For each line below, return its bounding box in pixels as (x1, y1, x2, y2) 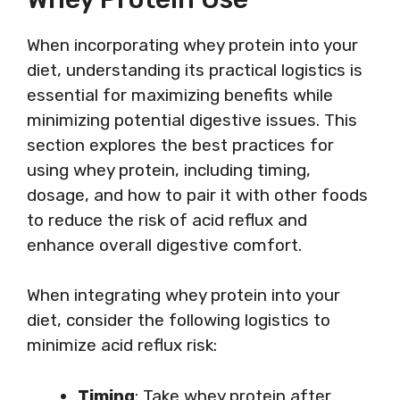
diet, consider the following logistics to (27, 310, 330, 330)
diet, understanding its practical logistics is (27, 59, 362, 80)
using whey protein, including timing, (27, 159, 311, 180)
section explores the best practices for (27, 134, 334, 155)
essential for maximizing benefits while (27, 84, 333, 105)
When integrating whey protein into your (27, 285, 340, 305)
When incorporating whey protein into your (27, 34, 358, 55)
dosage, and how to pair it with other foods (27, 184, 368, 205)
